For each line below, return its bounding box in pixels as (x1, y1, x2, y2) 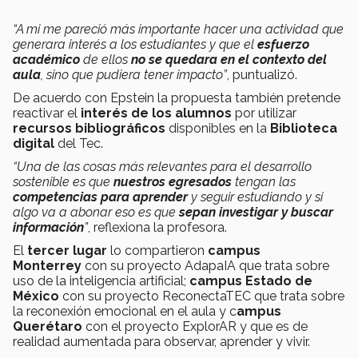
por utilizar (235, 105, 296, 121)
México (13, 288, 59, 304)
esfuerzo (257, 37, 309, 53)
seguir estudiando (197, 189, 302, 205)
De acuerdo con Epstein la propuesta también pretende (13, 90, 340, 106)
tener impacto (144, 67, 223, 83)
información (13, 220, 84, 236)
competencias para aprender (13, 189, 191, 205)
